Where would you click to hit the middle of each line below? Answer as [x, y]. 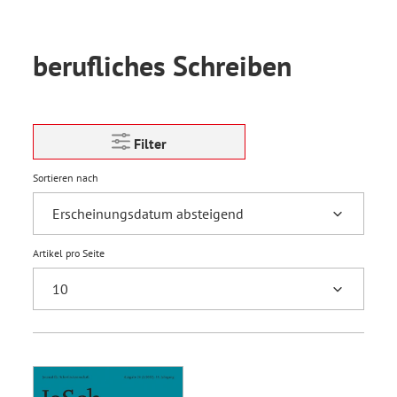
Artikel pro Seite [69, 253]
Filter [150, 144]
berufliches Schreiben [162, 66]
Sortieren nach [66, 178]
